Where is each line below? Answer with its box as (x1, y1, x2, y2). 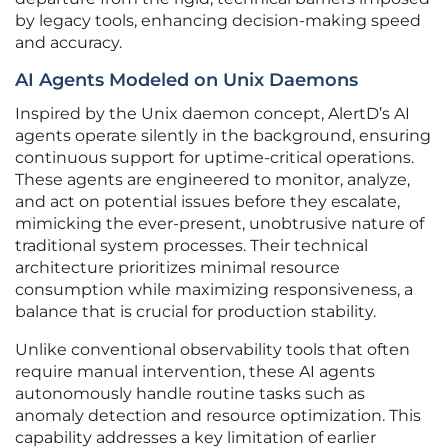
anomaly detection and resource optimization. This (15, 406, 421, 426)
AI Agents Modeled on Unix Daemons (15, 69, 358, 92)
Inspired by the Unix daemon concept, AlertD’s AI (15, 104, 410, 124)
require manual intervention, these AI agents (15, 362, 375, 382)
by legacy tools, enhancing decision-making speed (15, 11, 421, 31)
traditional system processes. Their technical (15, 236, 368, 256)
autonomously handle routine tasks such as (15, 384, 365, 404)
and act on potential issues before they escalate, (15, 192, 400, 212)
